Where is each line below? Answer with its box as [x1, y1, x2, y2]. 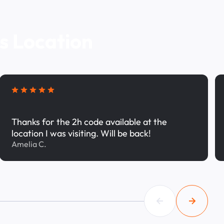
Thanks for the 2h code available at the [11, 116, 167, 127]
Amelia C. [11, 139, 46, 149]
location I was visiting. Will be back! [11, 127, 151, 139]
